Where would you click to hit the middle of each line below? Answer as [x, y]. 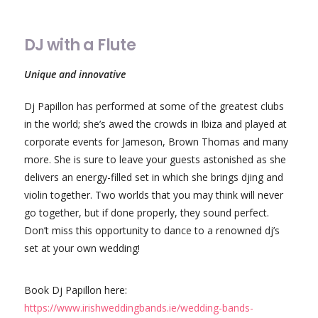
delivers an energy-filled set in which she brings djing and [153, 177]
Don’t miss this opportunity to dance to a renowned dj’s [152, 231]
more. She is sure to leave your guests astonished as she [155, 160]
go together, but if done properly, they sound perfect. [146, 213]
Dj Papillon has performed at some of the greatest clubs [154, 106]
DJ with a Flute [80, 45]
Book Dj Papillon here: [75, 290]
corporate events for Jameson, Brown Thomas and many [156, 142]
